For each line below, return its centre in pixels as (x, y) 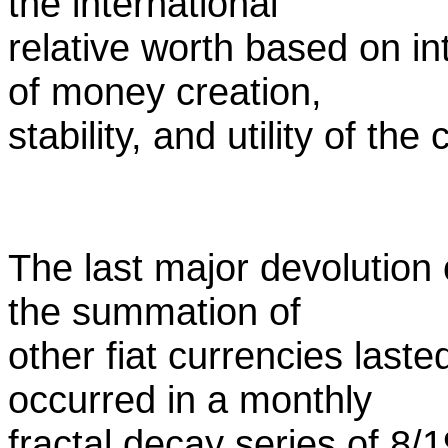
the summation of (154, 311)
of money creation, (165, 91)
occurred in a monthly (190, 399)
